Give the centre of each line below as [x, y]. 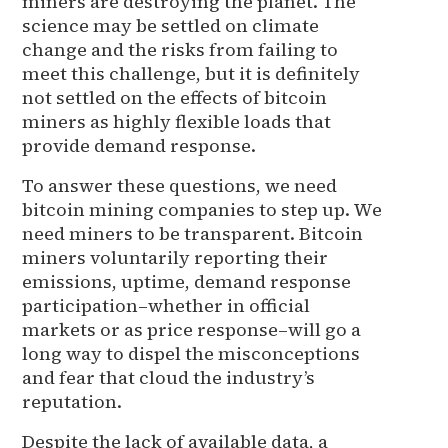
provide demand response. [139, 145]
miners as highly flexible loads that [177, 121]
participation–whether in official [166, 305]
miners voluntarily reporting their [175, 257]
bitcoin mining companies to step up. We [202, 209]
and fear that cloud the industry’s [169, 377]
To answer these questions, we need [180, 185]
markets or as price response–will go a [192, 329]
